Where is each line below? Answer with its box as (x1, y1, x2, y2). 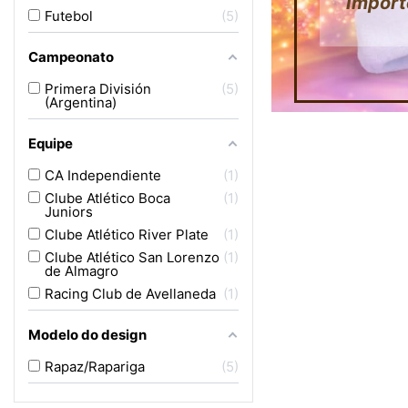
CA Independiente (45, 167, 161, 184)
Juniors (45, 203, 93, 220)
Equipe (28, 135, 73, 152)
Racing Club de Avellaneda (45, 285, 216, 302)
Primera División (45, 80, 151, 97)
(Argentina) (45, 94, 117, 111)
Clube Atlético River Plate (45, 226, 209, 243)
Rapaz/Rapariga (45, 358, 145, 375)
